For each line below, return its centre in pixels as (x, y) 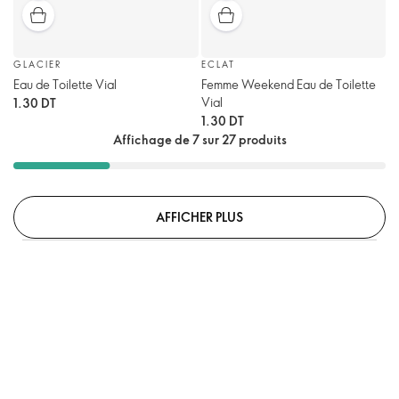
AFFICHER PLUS (199, 216)
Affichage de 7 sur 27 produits (199, 139)
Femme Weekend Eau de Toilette (288, 84)
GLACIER (37, 64)
